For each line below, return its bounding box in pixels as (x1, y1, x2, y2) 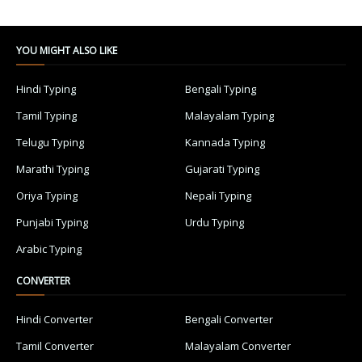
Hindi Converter (16, 311, 93, 326)
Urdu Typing (185, 214, 244, 229)
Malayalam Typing (185, 107, 274, 123)
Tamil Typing (16, 107, 77, 123)
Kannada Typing (185, 134, 265, 149)
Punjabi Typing (16, 214, 88, 229)
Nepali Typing (185, 187, 251, 203)
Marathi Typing (16, 161, 89, 176)
